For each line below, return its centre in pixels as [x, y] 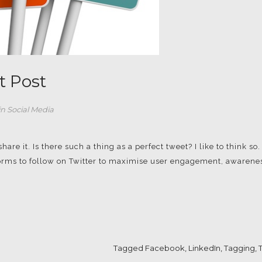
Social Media [30, 109]
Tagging [239, 248]
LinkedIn [204, 248]
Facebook [165, 248]
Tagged [129, 248]
